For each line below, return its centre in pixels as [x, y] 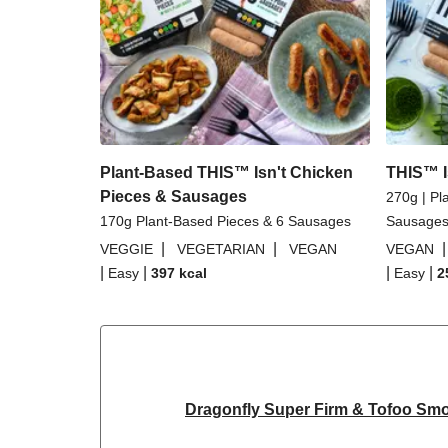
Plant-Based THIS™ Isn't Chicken [226, 172]
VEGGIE [126, 249]
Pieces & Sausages [173, 196]
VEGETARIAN [221, 249]
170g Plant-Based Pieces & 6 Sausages [225, 221]
